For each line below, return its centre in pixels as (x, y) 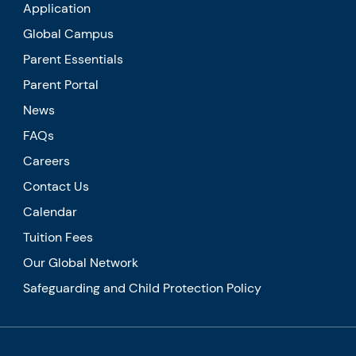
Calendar (50, 211)
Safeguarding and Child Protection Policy (143, 288)
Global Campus (69, 33)
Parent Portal (61, 84)
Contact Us (56, 186)
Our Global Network (81, 262)
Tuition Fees (58, 237)
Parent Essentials (74, 59)
